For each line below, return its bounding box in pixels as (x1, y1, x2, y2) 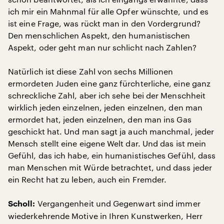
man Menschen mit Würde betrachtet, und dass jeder (8, 162, 212, 172)
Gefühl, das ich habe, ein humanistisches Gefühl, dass (8, 150, 216, 160)
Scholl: (8, 200, 35, 208)
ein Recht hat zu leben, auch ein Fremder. (8, 174, 167, 184)
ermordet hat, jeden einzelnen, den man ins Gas (8, 114, 191, 124)
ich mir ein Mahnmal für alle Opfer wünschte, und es (8, 6, 209, 16)
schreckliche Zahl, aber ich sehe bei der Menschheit (8, 90, 206, 100)
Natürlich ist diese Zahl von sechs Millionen (8, 66, 173, 76)
